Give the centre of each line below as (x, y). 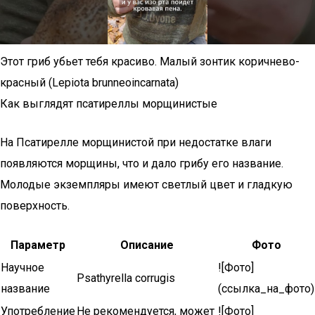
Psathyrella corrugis (126, 278)
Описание (147, 245)
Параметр (38, 245)
